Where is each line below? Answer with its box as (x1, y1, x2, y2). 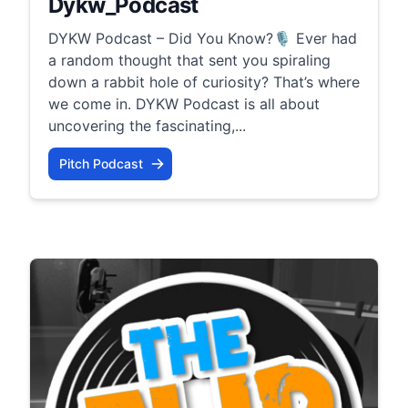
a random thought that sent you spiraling (48, 50, 331, 69)
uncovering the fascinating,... (48, 116, 246, 135)
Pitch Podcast (59, 155, 143, 171)
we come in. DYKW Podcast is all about (48, 94, 320, 113)
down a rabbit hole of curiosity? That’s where (48, 72, 360, 91)
